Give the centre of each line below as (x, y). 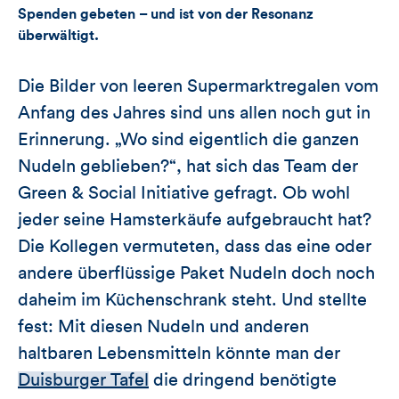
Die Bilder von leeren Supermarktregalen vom (198, 86)
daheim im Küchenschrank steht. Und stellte (192, 300)
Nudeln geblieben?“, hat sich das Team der (188, 166)
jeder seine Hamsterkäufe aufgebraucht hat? (195, 220)
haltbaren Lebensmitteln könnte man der (179, 353)
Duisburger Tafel (83, 380)
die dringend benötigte (243, 380)
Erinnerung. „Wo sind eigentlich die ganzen (188, 139)
